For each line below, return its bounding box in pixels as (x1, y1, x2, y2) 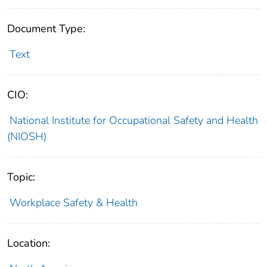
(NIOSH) (7, 129, 46, 144)
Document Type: (7, 21, 85, 36)
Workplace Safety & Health (9, 195, 138, 210)
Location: (7, 235, 50, 250)
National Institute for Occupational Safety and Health (9, 113, 258, 128)
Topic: (7, 169, 35, 184)
